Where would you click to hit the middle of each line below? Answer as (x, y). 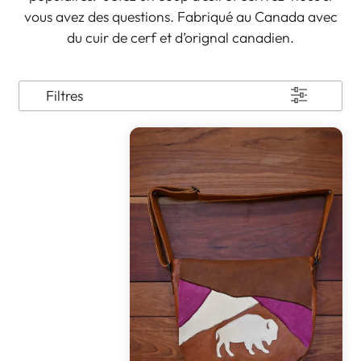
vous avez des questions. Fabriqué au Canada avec (180, 16)
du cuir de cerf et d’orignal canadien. (180, 37)
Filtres (64, 95)
